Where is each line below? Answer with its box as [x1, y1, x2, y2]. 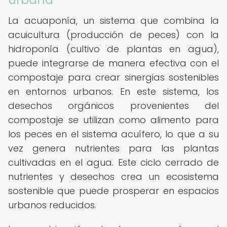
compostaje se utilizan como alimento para [8, 113, 219, 126]
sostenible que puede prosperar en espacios [8, 184, 219, 197]
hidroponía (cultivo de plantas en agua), [8, 43, 219, 55]
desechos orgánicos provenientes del [8, 99, 219, 112]
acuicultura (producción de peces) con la [8, 28, 219, 41]
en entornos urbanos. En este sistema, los [8, 85, 219, 98]
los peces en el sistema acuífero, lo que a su [8, 128, 219, 140]
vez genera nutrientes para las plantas [8, 142, 219, 155]
